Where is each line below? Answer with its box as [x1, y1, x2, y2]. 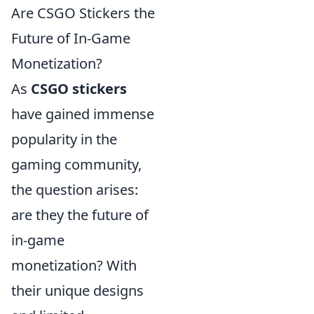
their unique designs [11, 281, 144, 300]
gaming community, [11, 155, 142, 174]
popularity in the [11, 130, 117, 149]
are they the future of [11, 205, 149, 224]
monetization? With [11, 256, 137, 275]
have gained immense [11, 104, 154, 123]
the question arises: [11, 180, 138, 199]
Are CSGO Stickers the [11, 4, 155, 22]
